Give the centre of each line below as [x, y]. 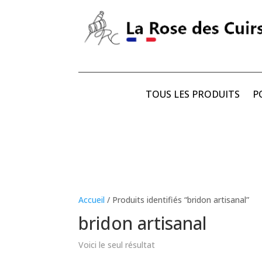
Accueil [92, 200]
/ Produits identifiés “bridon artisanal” [177, 200]
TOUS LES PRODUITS [192, 94]
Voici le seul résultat [117, 245]
